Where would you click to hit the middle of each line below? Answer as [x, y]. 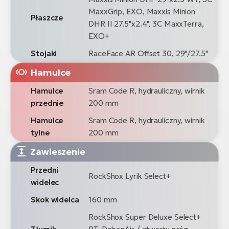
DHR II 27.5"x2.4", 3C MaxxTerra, [146, 24]
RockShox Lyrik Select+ [130, 176]
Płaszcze [47, 17]
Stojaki [44, 53]
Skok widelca [55, 199]
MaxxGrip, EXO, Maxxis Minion [142, 11]
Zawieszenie [58, 151]
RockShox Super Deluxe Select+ [145, 217]
